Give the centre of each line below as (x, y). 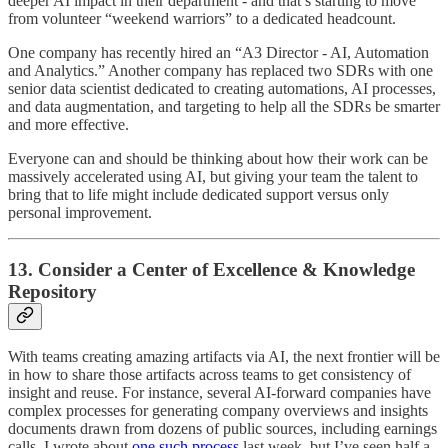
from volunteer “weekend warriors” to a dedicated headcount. (202, 18)
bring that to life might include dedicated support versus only (198, 194)
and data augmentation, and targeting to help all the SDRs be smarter (224, 106)
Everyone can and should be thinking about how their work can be (218, 158)
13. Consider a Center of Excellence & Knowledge (211, 269)
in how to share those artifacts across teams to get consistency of (209, 375)
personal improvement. (80, 212)
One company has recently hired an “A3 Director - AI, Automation (218, 52)
